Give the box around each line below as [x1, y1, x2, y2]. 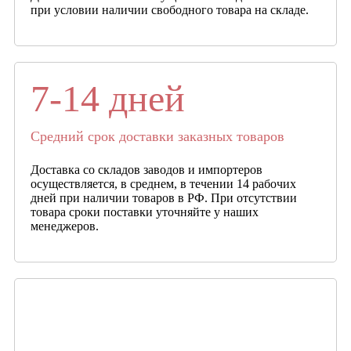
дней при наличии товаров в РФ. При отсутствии [31, 190, 297, 204]
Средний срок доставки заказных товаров [31, 128, 284, 144]
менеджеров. [31, 219, 99, 233]
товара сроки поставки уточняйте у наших [31, 204, 259, 219]
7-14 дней [31, 77, 185, 119]
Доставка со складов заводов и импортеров [31, 162, 262, 176]
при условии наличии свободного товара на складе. [31, 2, 309, 16]
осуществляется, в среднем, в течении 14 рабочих [31, 176, 296, 190]
